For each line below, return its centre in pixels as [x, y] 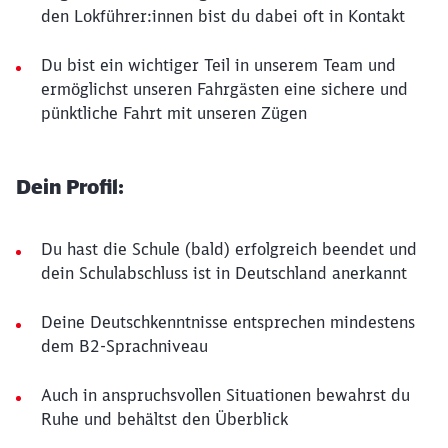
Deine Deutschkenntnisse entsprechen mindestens [228, 322]
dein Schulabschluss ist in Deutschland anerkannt [224, 273]
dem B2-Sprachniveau [124, 346]
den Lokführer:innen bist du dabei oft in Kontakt [223, 16]
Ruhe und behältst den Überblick [164, 419]
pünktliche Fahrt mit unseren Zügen [174, 113]
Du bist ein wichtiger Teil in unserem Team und [218, 65]
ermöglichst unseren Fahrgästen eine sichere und [224, 89]
